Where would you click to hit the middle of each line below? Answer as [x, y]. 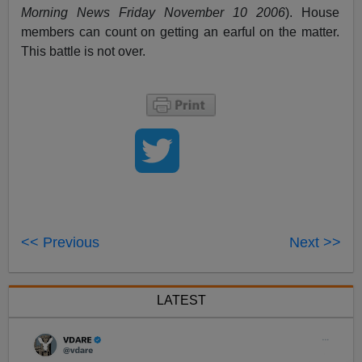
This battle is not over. [84, 52]
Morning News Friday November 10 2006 [153, 13]
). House [312, 13]
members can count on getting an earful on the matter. [180, 32]
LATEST [181, 301]
